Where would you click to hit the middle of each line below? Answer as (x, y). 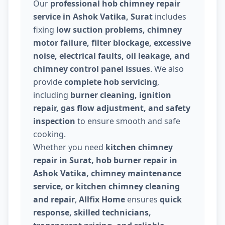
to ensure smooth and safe (128, 121)
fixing (45, 30)
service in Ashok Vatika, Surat (93, 17)
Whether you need (69, 147)
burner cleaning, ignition (121, 95)
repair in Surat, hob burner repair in (105, 160)
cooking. (49, 134)
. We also (167, 69)
